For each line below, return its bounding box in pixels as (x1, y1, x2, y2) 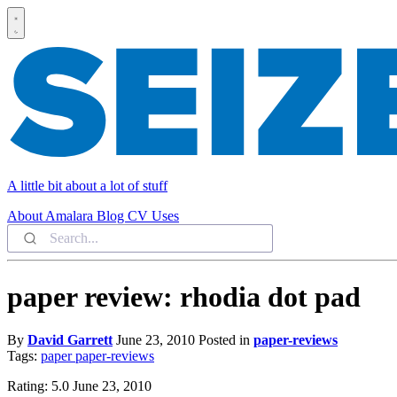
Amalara (45, 208, 97, 224)
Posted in (198, 331, 253, 347)
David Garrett (27, 331, 113, 347)
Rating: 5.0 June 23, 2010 (7, 378, 152, 393)
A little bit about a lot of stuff (7, 178, 167, 194)
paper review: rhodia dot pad (7, 280, 361, 313)
